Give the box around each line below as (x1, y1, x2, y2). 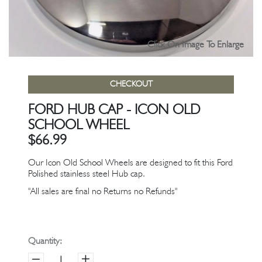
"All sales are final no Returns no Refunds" (28, 187, 180, 197)
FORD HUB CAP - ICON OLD (28, 104, 201, 118)
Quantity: (28, 236, 62, 246)
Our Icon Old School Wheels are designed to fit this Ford (28, 158, 233, 168)
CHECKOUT (109, 80, 153, 89)
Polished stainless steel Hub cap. (28, 170, 147, 180)
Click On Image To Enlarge (147, 40, 244, 50)
